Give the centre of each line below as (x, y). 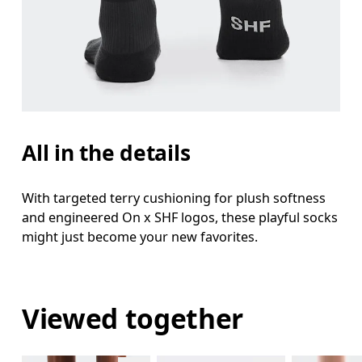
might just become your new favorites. (140, 237)
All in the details (106, 153)
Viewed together (133, 318)
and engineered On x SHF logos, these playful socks (180, 218)
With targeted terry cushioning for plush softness (174, 198)
